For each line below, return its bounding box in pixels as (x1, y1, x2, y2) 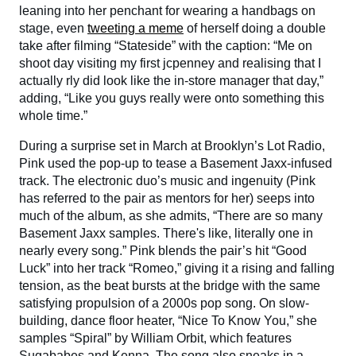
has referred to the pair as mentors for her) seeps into (19, 191, 315, 205)
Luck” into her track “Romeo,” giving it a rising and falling (19, 261, 335, 275)
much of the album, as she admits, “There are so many (19, 208, 323, 222)
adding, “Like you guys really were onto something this (19, 91, 324, 105)
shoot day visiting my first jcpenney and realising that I (19, 56, 321, 70)
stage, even (19, 21, 87, 35)
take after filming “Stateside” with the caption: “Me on (19, 38, 312, 52)
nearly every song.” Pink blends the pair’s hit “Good (19, 243, 307, 257)
